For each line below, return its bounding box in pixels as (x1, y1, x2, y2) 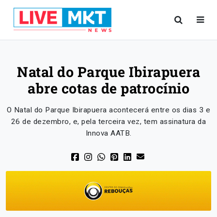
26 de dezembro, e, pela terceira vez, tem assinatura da (11, 117, 206, 126)
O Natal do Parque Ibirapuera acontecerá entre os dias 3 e (6, 106, 211, 114)
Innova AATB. (85, 129, 132, 138)
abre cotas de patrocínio (28, 79, 189, 97)
